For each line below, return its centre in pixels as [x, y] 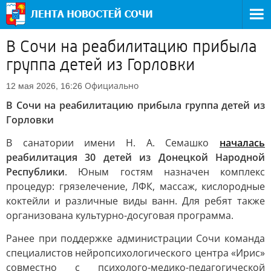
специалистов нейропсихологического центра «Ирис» [135, 253]
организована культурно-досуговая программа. [120, 215]
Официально [112, 86]
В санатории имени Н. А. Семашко [113, 143]
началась [242, 143]
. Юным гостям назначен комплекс [165, 172]
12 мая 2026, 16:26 [44, 86]
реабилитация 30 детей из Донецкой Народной [135, 157]
